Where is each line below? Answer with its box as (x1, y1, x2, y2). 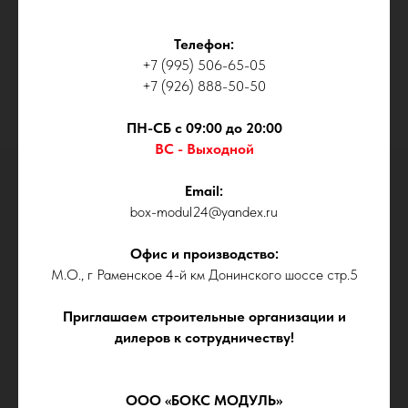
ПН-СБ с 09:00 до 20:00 (126, 118, 282, 137)
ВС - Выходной (154, 139, 254, 158)
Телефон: (174, 35, 234, 53)
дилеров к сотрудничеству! (114, 328, 294, 346)
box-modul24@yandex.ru (130, 202, 278, 220)
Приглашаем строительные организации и (62, 307, 346, 325)
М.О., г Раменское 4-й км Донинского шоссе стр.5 (50, 265, 358, 283)
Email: (185, 181, 223, 199)
